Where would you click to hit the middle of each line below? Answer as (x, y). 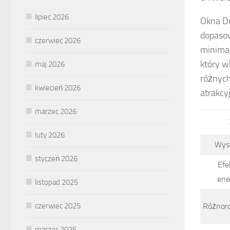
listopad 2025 (56, 182)
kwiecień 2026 (58, 88)
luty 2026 (50, 135)
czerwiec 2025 (58, 206)
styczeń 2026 (56, 158)
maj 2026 (50, 64)
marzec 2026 (56, 111)
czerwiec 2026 (58, 40)
